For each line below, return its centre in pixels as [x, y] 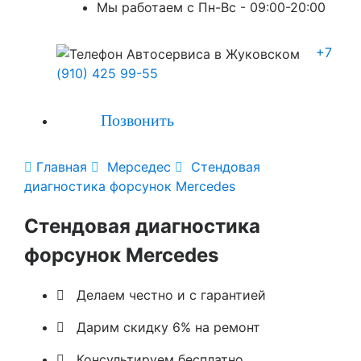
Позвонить [137, 120]
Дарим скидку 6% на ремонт [168, 328]
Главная [64, 166]
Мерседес [139, 166]
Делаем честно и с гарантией [171, 295]
